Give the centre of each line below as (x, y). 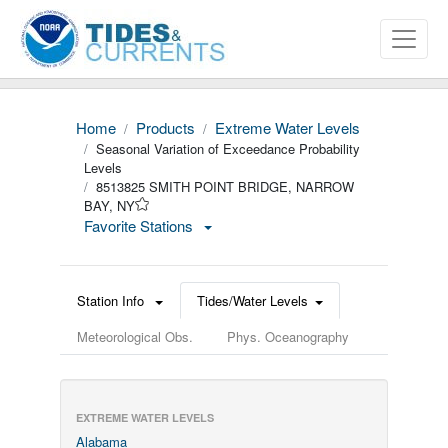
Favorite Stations (140, 225)
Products (165, 127)
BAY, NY (109, 205)
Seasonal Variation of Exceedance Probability (228, 148)
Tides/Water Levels (252, 300)
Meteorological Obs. (135, 336)
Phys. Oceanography (288, 336)
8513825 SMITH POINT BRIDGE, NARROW (225, 186)
